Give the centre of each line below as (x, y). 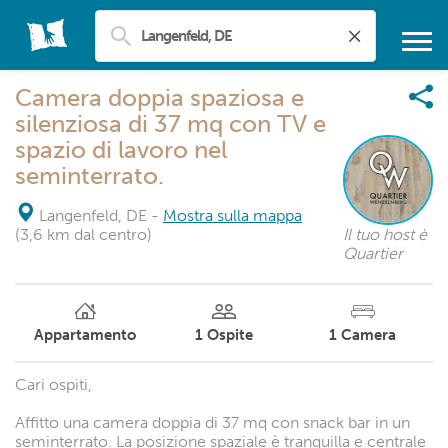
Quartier (373, 253)
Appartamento (84, 335)
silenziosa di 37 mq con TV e (170, 123)
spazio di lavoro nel (121, 149)
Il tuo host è (385, 234)
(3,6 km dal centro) (83, 234)
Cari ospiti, (53, 384)
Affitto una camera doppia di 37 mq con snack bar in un (212, 422)
